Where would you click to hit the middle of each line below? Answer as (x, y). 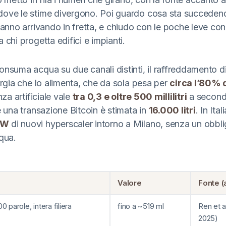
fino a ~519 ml (141, 206)
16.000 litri (172, 110)
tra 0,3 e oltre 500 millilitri (130, 97)
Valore (130, 183)
